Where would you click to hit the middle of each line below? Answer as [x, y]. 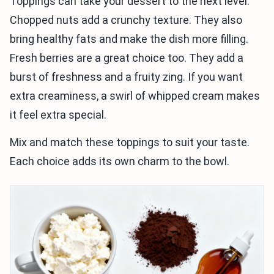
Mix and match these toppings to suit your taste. [130, 143]
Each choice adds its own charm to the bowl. [120, 161]
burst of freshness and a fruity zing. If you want [126, 77]
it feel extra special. [58, 115]
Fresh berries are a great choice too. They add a [127, 58]
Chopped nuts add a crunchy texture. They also [126, 20]
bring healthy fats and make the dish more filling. [129, 39]
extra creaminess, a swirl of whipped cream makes [135, 96]
